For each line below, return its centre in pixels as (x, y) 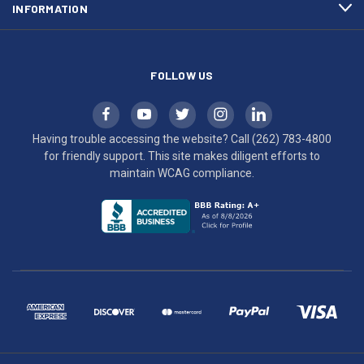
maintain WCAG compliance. (182, 173)
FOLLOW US (182, 75)
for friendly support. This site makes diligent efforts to (182, 156)
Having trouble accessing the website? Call (142, 139)
